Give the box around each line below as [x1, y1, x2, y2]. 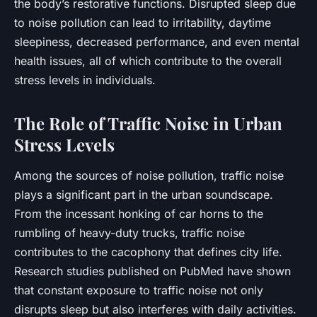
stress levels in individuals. [14, 72, 156, 87]
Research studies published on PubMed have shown [14, 263, 291, 278]
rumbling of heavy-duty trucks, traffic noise [14, 225, 245, 240]
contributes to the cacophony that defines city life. [14, 244, 282, 259]
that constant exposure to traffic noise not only [14, 282, 263, 297]
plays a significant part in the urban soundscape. [14, 187, 273, 202]
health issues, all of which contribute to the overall [14, 53, 282, 68]
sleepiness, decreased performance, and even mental [14, 34, 299, 49]
